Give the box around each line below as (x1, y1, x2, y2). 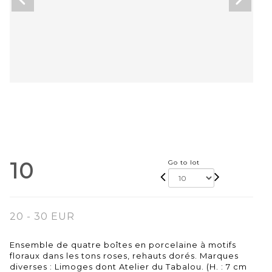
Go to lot (168, 158, 200, 167)
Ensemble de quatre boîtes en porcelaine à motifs (10, 240, 236, 250)
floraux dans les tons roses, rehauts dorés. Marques (10, 251, 239, 261)
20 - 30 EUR (10, 211, 75, 223)
